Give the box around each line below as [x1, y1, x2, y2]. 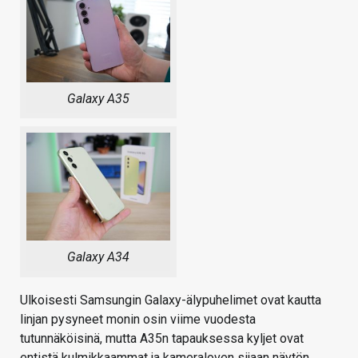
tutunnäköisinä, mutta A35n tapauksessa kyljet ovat [20, 330, 304, 346]
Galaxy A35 [66, 90, 129, 106]
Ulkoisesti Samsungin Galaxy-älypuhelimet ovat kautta [20, 292, 321, 308]
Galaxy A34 [66, 249, 129, 265]
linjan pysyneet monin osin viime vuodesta [20, 311, 256, 327]
